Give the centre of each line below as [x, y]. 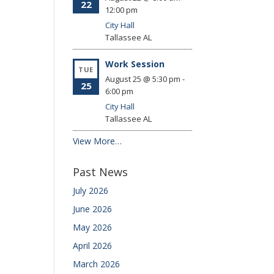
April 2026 [93, 246]
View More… [98, 141]
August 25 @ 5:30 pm [143, 79]
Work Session [135, 64]
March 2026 [97, 264]
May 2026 [93, 227]
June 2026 [93, 209]
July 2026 [91, 191]
